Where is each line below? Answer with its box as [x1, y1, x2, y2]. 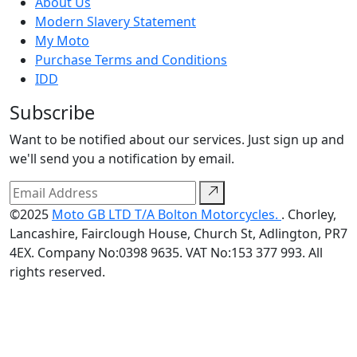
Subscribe [10, 99, 95, 125]
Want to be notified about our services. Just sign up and [10, 130, 344, 148]
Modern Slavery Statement [35, 12, 196, 30]
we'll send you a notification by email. [10, 149, 234, 167]
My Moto [35, 31, 89, 49]
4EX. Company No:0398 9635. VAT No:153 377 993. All [10, 243, 323, 261]
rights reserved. [10, 262, 105, 280]
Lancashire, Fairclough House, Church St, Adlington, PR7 [10, 224, 347, 242]
